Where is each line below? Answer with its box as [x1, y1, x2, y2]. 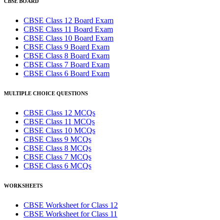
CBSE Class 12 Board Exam [24, 16, 113, 25]
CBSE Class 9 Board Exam [24, 42, 110, 51]
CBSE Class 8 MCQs [24, 143, 91, 152]
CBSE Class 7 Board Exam [24, 60, 110, 69]
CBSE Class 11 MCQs [24, 117, 95, 126]
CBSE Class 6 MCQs [24, 161, 91, 170]
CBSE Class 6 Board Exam [24, 69, 110, 78]
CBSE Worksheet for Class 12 [24, 200, 118, 209]
